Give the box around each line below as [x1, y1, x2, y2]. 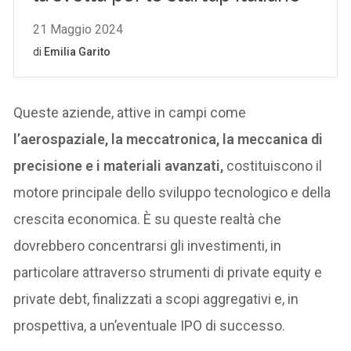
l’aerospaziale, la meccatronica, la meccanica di [13, 130, 324, 147]
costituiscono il [223, 157, 323, 174]
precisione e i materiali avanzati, [13, 157, 224, 174]
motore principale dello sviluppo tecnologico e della [13, 183, 331, 201]
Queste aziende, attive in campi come [13, 103, 247, 121]
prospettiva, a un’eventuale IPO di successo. [13, 317, 286, 334]
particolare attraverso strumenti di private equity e [13, 263, 323, 280]
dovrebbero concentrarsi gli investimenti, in [13, 237, 282, 254]
